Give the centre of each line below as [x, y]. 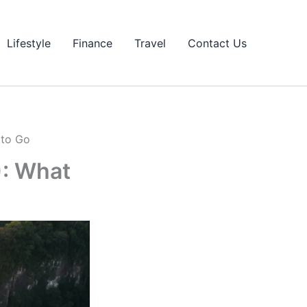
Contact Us [217, 43]
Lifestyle [29, 43]
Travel [150, 43]
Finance [93, 43]
